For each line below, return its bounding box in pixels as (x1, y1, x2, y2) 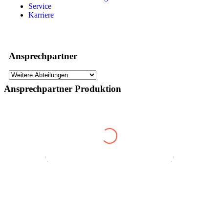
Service (28, 2, 51, 11)
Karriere (28, 11, 54, 20)
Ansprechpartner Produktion (4, 84, 121, 94)
